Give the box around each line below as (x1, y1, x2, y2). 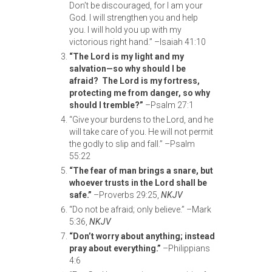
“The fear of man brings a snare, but (69, 166, 213, 176)
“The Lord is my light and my (69, 52, 184, 62)
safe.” (69, 190, 92, 200)
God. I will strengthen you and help (69, 13, 198, 23)
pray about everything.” (69, 243, 161, 254)
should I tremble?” (69, 100, 143, 110)
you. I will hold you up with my (69, 25, 182, 35)
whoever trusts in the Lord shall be (69, 178, 207, 188)
